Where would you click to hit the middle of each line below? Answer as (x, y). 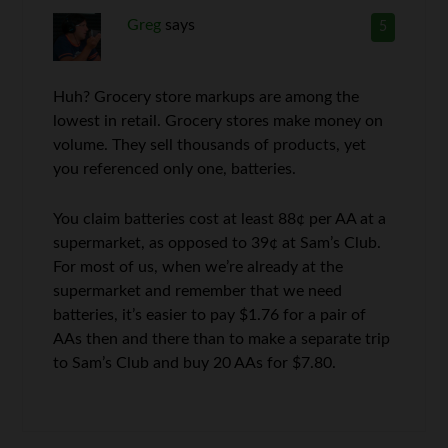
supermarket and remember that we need (198, 290)
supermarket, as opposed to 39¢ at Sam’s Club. (217, 242)
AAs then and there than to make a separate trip (222, 338)
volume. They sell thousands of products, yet (210, 144)
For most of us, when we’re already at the (198, 266)
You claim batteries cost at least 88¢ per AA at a (220, 218)
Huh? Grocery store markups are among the (206, 96)
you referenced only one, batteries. (175, 168)
